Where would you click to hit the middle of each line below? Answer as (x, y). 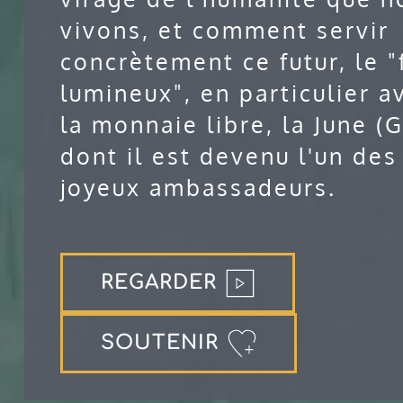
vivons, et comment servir (224, 30)
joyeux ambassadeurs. (198, 188)
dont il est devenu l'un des (228, 156)
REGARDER (158, 283)
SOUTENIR (159, 343)
